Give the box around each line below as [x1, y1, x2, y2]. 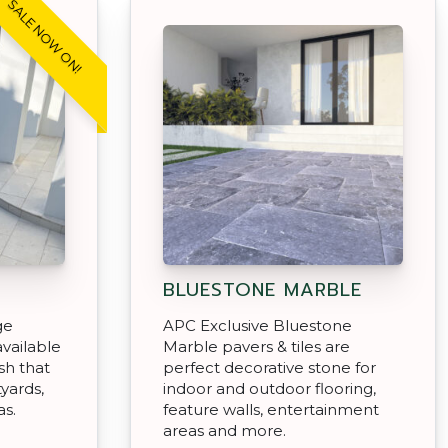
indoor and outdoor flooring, [163, 378, 376, 398]
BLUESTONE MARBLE [163, 275, 362, 304]
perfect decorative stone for [163, 357, 376, 377]
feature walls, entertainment [163, 399, 379, 419]
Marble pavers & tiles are [163, 336, 350, 356]
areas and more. [163, 420, 286, 440]
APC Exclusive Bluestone [163, 315, 352, 335]
